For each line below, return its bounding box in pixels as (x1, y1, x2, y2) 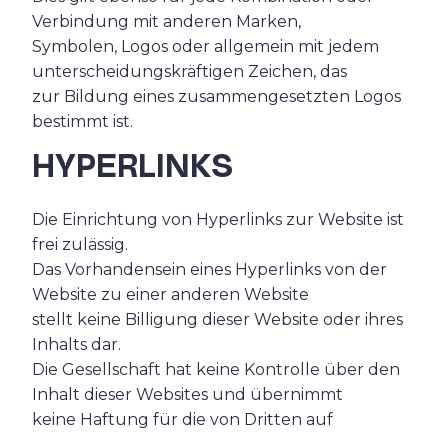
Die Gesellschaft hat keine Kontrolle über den (32, 359, 400, 379)
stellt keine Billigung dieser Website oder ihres (32, 309, 403, 329)
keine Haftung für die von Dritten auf (32, 409, 333, 429)
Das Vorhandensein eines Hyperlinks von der (32, 259, 387, 279)
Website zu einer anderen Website (32, 284, 309, 304)
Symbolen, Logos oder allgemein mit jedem (32, 36, 379, 56)
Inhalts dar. (32, 334, 121, 354)
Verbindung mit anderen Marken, (32, 11, 301, 31)
